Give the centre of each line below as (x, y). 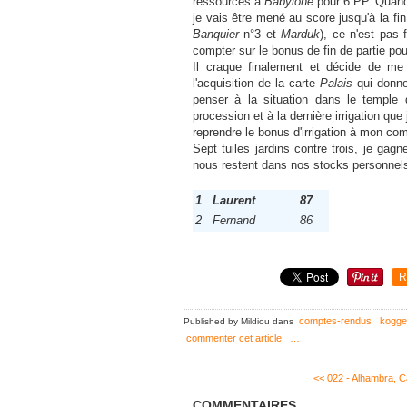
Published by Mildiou (227, 321)
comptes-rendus (335, 321)
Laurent (234, 200)
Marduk (301, 34)
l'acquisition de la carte (256, 83)
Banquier (216, 34)
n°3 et (260, 34)
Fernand (234, 220)
